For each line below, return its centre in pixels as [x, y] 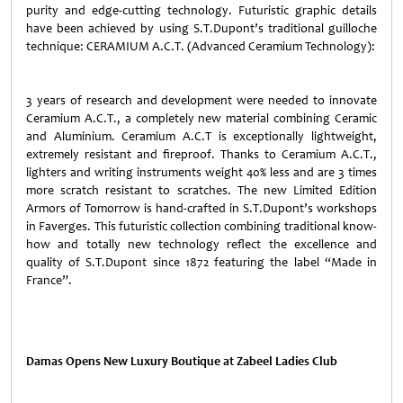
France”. [49, 280]
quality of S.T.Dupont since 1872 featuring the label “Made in [201, 262]
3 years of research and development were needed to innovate [201, 100]
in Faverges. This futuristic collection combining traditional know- [201, 226]
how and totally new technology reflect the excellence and [201, 244]
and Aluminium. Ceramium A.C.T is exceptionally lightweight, [201, 136]
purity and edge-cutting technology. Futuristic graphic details [201, 10]
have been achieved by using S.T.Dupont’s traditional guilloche [201, 28]
